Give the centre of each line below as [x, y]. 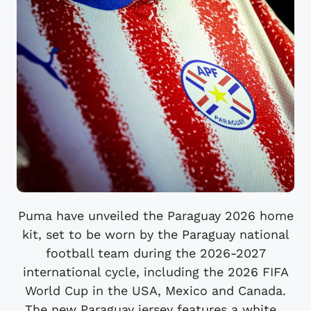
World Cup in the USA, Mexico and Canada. [155, 290]
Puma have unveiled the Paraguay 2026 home [155, 215]
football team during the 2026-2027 [155, 253]
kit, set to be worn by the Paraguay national [155, 234]
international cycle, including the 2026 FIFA [155, 271]
